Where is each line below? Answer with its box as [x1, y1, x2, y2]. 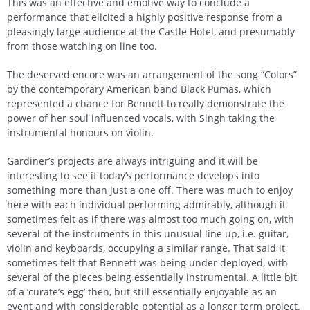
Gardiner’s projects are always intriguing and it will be [7, 154, 258, 168]
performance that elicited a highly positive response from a [7, 10, 282, 24]
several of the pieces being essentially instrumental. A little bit [7, 271, 297, 284]
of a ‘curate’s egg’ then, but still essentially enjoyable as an [7, 285, 277, 299]
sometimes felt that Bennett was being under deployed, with [7, 256, 288, 270]
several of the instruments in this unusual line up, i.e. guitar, [7, 227, 289, 241]
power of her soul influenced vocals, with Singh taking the [7, 111, 275, 125]
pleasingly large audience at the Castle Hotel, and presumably [7, 25, 295, 39]
